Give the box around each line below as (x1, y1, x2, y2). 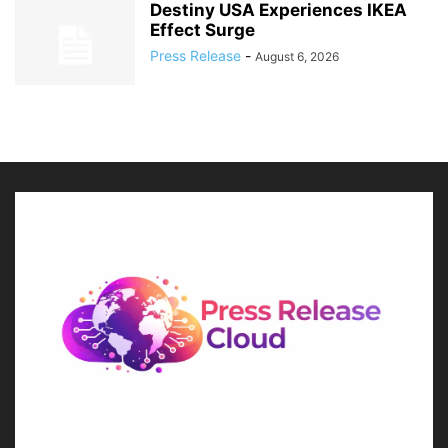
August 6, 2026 (255, 49, 339, 65)
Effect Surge (150, 20, 255, 41)
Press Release (150, 47, 241, 65)
